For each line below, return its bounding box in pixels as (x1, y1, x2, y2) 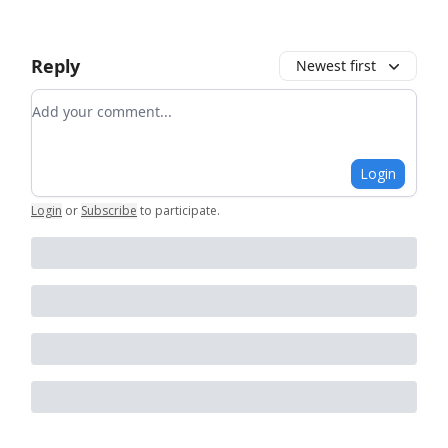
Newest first (296, 56, 376, 76)
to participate (140, 202, 217, 220)
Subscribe (81, 202, 137, 220)
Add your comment (31, 90, 177, 113)
